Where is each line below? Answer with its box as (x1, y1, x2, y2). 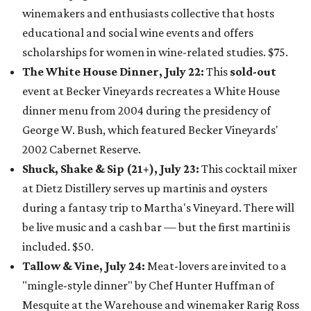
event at (22, 84, 66, 98)
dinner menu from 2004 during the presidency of (22, 103, 271, 117)
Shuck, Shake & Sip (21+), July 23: (22, 162, 201, 176)
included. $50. (22, 239, 94, 253)
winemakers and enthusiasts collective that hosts (22, 6, 274, 20)
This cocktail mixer (201, 162, 297, 176)
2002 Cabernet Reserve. (22, 142, 141, 156)
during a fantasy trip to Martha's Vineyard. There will (22, 201, 294, 215)
